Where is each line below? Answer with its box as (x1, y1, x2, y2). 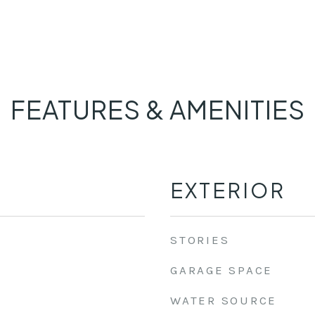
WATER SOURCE (170, 293, 277, 307)
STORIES (170, 233, 230, 247)
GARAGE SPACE (170, 263, 273, 277)
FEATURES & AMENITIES (10, 94, 305, 125)
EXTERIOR (170, 177, 285, 202)
